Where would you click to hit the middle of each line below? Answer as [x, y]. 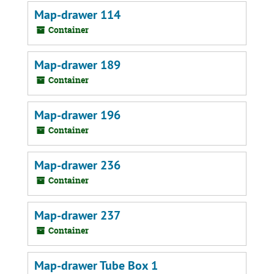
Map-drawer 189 [77, 65]
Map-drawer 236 [77, 165]
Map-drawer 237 [77, 215]
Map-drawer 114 [77, 15]
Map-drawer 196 [77, 115]
